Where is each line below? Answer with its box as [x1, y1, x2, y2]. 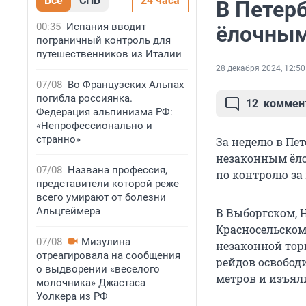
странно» [36, 133, 81, 145]
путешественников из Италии [36, 48, 182, 60]
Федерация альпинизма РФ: [36, 106, 173, 118]
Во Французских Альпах [68, 79, 184, 91]
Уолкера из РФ [36, 290, 108, 303]
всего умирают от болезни [36, 191, 166, 204]
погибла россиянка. [36, 92, 133, 105]
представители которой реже [36, 178, 179, 190]
